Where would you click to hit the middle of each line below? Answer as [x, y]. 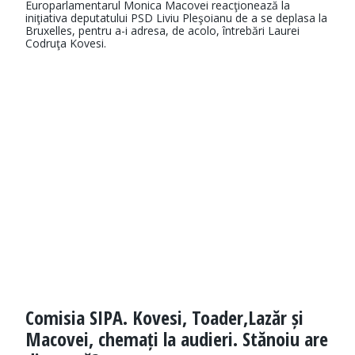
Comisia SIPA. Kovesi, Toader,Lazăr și [164, 318]
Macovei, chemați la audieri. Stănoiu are [177, 339]
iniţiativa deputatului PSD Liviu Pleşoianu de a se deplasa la [176, 18]
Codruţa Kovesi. [66, 44]
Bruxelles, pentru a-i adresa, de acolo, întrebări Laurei [162, 31]
